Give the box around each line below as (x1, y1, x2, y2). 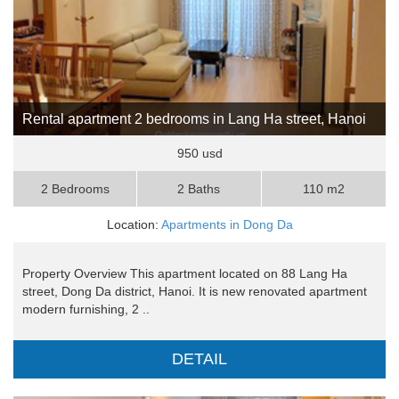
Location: (106, 217, 161, 232)
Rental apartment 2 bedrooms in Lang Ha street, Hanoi (22, 111, 366, 127)
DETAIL (172, 350, 227, 369)
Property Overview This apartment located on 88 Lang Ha (22, 266, 347, 281)
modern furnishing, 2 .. (22, 302, 150, 317)
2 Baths (177, 182, 221, 197)
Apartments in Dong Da (160, 217, 293, 232)
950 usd (176, 146, 223, 161)
